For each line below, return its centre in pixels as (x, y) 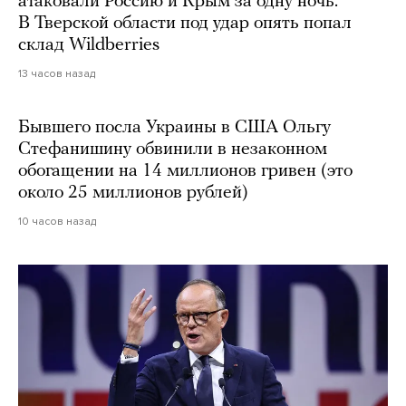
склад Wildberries (89, 45)
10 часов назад (57, 221)
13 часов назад (57, 73)
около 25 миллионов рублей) (133, 193)
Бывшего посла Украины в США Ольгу (174, 127)
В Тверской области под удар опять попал (185, 23)
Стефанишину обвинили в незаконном (173, 149)
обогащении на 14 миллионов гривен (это (185, 171)
